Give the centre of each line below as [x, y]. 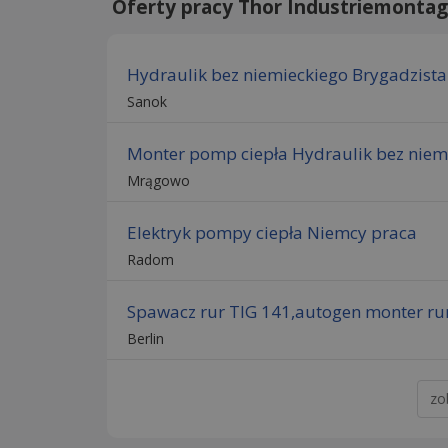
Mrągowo [158, 180]
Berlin [145, 338]
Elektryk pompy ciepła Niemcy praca [272, 232]
